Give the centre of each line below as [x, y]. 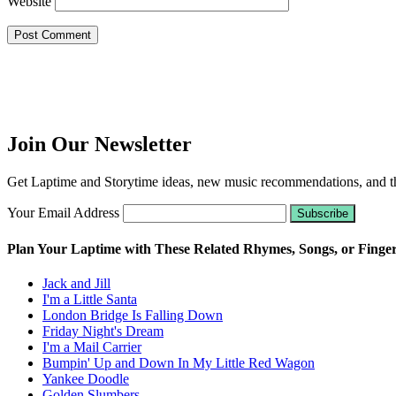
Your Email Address [63, 212]
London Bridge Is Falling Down [133, 316]
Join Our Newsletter [99, 144]
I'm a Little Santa [90, 300]
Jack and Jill [76, 284]
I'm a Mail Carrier [92, 347]
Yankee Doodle [86, 379]
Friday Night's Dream [103, 331]
